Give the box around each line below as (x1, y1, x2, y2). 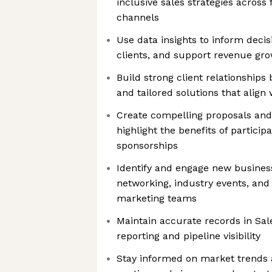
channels (117, 12, 159, 23)
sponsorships (117, 140, 178, 151)
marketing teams (117, 192, 197, 204)
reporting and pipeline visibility (117, 230, 260, 242)
